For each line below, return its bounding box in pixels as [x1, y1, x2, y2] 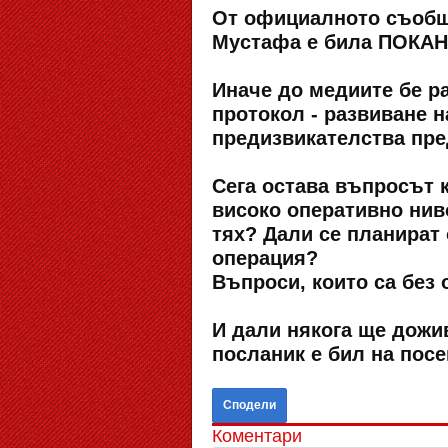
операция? [212, 246, 318, 269]
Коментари [212, 425, 302, 446]
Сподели [223, 397, 276, 412]
